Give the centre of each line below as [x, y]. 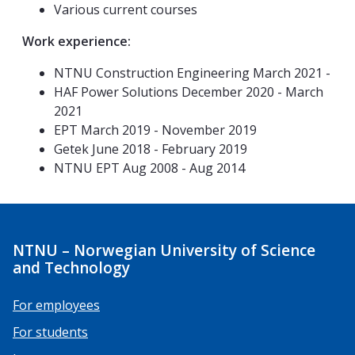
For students [50, 332]
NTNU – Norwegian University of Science [164, 250]
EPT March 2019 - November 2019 [155, 130]
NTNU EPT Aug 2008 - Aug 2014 [149, 168]
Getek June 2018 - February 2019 [151, 149]
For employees [56, 305]
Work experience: [76, 42]
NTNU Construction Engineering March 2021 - [192, 73]
